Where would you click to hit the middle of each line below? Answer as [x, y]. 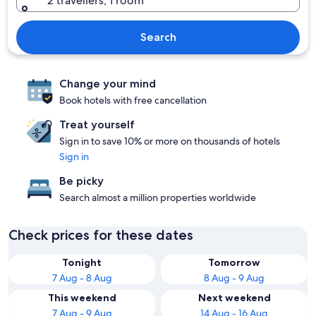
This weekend [82, 298]
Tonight [82, 262]
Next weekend [234, 298]
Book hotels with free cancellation [133, 100]
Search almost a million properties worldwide [158, 197]
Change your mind [108, 84]
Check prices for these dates [101, 235]
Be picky [81, 181]
